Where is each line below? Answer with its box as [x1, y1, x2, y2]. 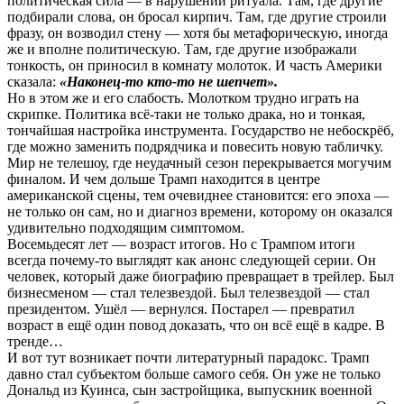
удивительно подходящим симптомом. [7, 219, 244, 235]
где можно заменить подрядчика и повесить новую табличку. [7, 138, 383, 154]
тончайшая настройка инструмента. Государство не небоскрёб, [7, 122, 394, 138]
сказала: [7, 73, 60, 89]
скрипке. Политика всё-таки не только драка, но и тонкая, [7, 106, 365, 122]
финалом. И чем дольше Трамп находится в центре [7, 170, 320, 187]
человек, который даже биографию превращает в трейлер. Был [7, 268, 394, 284]
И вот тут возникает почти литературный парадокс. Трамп [7, 349, 370, 365]
